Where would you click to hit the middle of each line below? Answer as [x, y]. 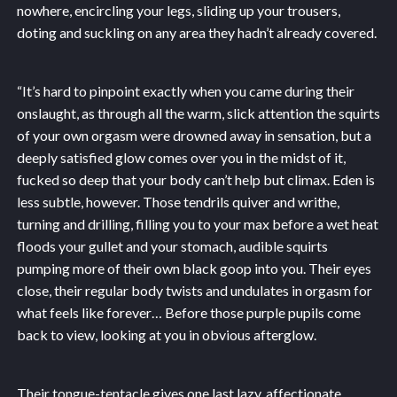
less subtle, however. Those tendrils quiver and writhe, [178, 201]
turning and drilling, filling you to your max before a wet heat [197, 223]
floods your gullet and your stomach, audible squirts [172, 245]
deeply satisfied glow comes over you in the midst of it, [181, 157]
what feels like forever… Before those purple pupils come [188, 312]
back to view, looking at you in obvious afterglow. [166, 334]
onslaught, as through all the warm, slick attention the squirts [198, 113]
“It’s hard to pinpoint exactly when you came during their [185, 90]
